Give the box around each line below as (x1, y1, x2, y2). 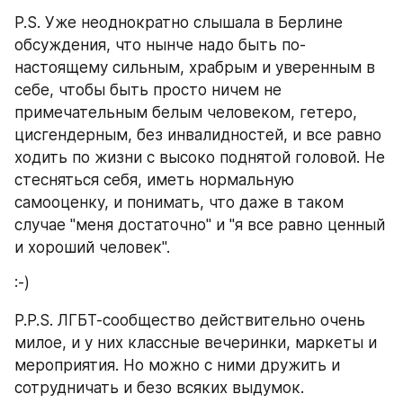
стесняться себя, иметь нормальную (14, 171, 294, 189)
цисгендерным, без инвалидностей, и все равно (14, 126, 381, 144)
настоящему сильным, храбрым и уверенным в (14, 58, 375, 76)
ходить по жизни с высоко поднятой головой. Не (14, 148, 385, 166)
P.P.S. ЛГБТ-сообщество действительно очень (14, 310, 365, 329)
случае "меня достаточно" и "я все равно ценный (14, 216, 385, 234)
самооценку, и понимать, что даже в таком (14, 193, 344, 211)
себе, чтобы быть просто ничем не (14, 81, 282, 99)
